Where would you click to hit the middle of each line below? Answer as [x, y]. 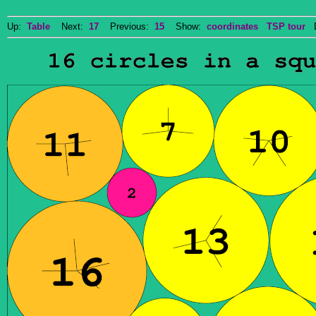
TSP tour [286, 26]
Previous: [127, 26]
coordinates [232, 26]
